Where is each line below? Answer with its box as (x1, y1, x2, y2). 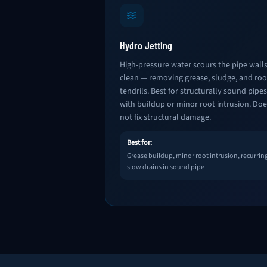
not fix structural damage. (120, 111, 211, 123)
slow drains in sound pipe (127, 162, 204, 172)
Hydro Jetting (120, 39, 172, 52)
